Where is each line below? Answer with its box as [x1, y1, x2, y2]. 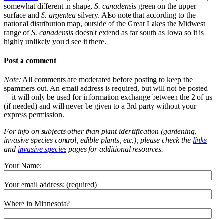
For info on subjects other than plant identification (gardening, [4, 127, 197, 136]
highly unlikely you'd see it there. [4, 37, 106, 45]
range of [4, 28, 31, 37]
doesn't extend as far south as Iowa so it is [73, 28, 204, 37]
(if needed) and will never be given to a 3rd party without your [4, 102, 196, 110]
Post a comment [4, 56, 56, 65]
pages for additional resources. [66, 145, 163, 153]
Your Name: [4, 161, 42, 170]
